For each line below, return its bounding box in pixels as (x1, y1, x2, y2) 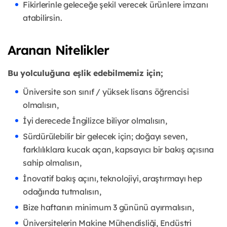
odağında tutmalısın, (23, 186, 101, 197)
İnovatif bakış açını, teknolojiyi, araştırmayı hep (23, 173, 202, 184)
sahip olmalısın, (23, 158, 82, 168)
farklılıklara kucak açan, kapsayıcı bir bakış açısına (23, 144, 214, 155)
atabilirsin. (23, 13, 62, 23)
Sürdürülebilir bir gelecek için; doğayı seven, (23, 131, 187, 142)
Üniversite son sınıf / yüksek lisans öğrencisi (23, 87, 189, 97)
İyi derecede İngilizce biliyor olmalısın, (23, 116, 167, 126)
